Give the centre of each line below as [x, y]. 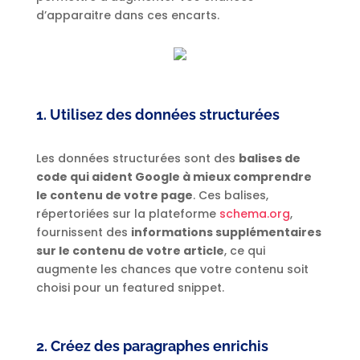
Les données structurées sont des [137, 159]
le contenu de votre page [114, 196]
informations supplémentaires [226, 233]
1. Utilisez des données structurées [157, 115]
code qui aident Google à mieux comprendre [174, 177]
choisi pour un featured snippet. [131, 288]
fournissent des [83, 233]
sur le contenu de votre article [130, 251]
